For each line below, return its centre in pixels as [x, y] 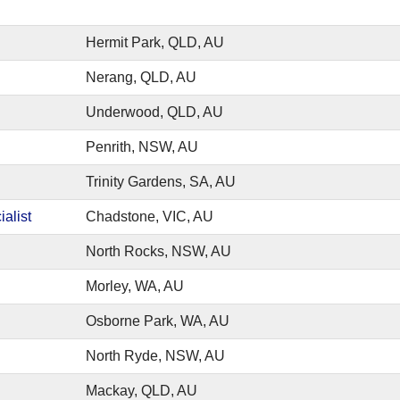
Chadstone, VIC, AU [150, 217]
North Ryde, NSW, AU [155, 356]
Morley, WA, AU [135, 286]
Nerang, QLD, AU [141, 77]
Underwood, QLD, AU [154, 112]
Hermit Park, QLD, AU [155, 42]
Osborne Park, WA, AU [158, 321]
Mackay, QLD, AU [142, 391]
